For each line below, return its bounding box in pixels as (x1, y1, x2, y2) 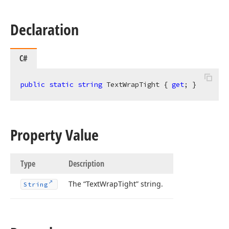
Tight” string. (118, 179, 163, 189)
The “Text (68, 179, 100, 189)
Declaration (10, 19, 79, 40)
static (49, 80, 74, 89)
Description (68, 158, 104, 169)
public (20, 80, 45, 89)
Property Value (10, 124, 99, 145)
